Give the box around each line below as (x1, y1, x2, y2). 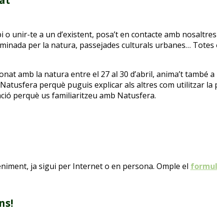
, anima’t (153, 68, 183, 79)
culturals (122, 39, 153, 50)
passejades (79, 39, 120, 50)
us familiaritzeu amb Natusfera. (39, 90, 156, 101)
